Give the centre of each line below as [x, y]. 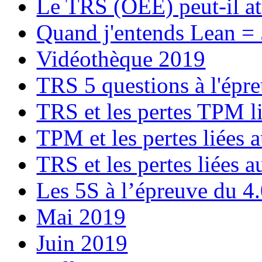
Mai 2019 [81, 217]
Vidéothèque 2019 [121, 59]
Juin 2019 [82, 243]
